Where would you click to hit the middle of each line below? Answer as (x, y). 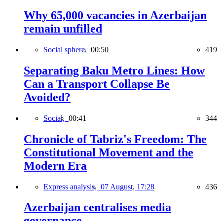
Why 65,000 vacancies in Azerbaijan (115, 16)
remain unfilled (63, 29)
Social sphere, (67, 49)
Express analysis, (72, 186)
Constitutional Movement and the (109, 152)
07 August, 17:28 (128, 186)
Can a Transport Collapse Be (97, 84)
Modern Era (55, 166)
